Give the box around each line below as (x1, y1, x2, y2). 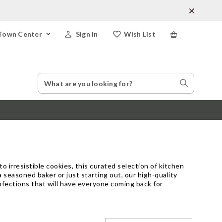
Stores (179, 86, 200, 95)
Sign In (75, 30, 98, 38)
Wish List (123, 30, 156, 38)
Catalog (37, 80, 66, 89)
